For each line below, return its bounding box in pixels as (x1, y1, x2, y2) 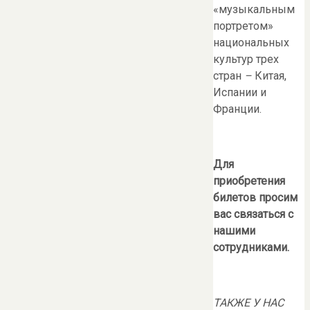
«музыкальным (213, 3, 295, 17)
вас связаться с (213, 208, 293, 221)
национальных (213, 36, 289, 50)
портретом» (213, 19, 273, 33)
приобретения (213, 174, 285, 188)
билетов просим (213, 191, 298, 205)
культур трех (213, 53, 279, 66)
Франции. (213, 102, 262, 116)
